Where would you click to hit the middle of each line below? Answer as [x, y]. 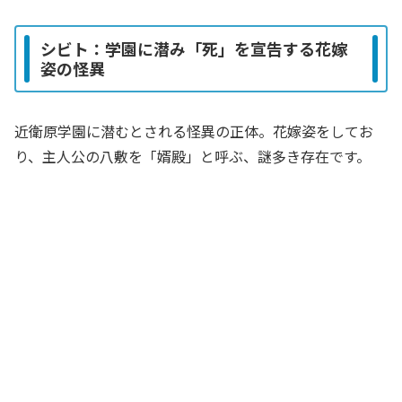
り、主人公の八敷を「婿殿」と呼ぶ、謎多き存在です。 [192, 157]
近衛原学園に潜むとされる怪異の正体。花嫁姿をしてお [194, 131]
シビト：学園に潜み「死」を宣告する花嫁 [194, 49]
